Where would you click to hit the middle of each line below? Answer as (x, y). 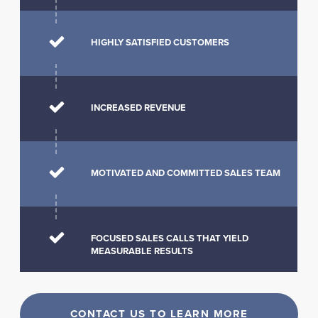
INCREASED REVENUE (139, 108)
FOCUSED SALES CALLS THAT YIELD (170, 238)
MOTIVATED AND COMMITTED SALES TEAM (186, 173)
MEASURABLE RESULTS (142, 251)
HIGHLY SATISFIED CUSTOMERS (160, 43)
